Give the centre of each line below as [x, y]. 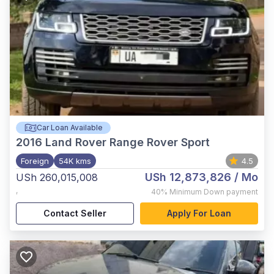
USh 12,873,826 [188, 177]
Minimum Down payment [214, 192]
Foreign [35, 161]
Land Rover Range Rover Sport [128, 142]
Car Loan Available [69, 128]
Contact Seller [75, 213]
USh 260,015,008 [57, 177]
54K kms [75, 161]
